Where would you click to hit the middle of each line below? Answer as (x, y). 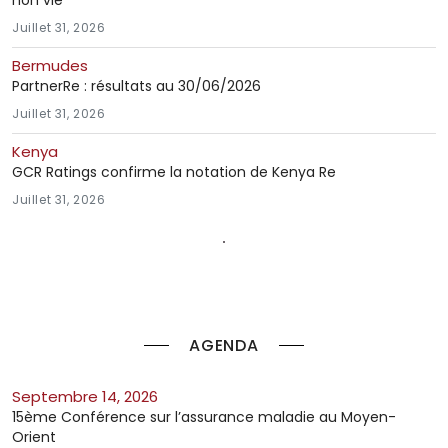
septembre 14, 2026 (89, 396)
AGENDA (224, 345)
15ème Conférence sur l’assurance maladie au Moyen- (204, 416)
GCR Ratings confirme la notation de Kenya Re (174, 171)
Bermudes (50, 65)
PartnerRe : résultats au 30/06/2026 (136, 85)
